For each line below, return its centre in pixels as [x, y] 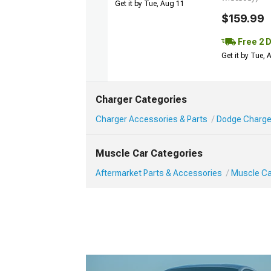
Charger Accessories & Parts [152, 119]
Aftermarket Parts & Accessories [159, 173]
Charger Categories [141, 100]
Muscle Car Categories [149, 154]
